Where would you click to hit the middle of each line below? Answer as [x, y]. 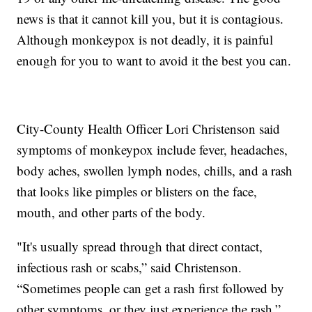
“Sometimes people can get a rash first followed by [151, 288]
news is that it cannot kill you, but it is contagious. [150, 18]
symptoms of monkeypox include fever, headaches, [153, 149]
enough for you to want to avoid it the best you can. [154, 60]
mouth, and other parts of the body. [111, 212]
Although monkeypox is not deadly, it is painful [145, 39]
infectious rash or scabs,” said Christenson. [130, 267]
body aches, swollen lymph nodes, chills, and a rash [155, 170]
